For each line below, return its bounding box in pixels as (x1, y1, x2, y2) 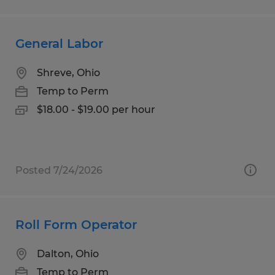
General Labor (15, 36, 103, 51)
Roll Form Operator (15, 217, 137, 232)
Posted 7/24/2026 (15, 164, 103, 176)
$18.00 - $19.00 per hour (37, 103, 155, 115)
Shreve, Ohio (37, 66, 100, 79)
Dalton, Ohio (37, 247, 99, 260)
